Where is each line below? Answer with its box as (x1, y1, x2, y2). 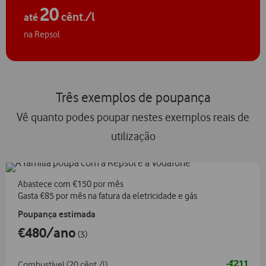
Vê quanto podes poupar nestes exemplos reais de (17, 110, 249, 125)
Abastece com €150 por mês (18, 178, 123, 189)
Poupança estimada (18, 208, 96, 220)
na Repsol (24, 29, 60, 40)
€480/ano (18, 224, 76, 241)
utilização (110, 129, 156, 143)
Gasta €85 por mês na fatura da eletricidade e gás (18, 190, 197, 201)
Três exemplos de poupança (55, 89, 211, 106)
